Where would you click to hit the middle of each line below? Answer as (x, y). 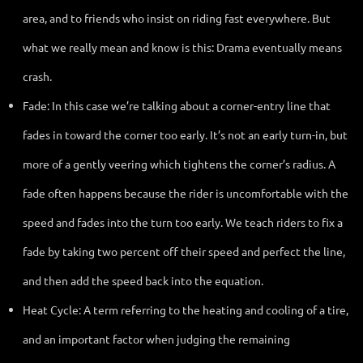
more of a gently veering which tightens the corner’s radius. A (179, 163)
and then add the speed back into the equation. (143, 280)
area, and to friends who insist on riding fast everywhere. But (177, 17)
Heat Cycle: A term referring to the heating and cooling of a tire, (186, 309)
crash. (37, 76)
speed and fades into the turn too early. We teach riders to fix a (183, 222)
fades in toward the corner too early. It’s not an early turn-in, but (185, 134)
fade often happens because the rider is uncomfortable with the (186, 192)
